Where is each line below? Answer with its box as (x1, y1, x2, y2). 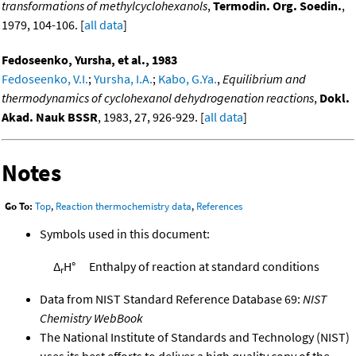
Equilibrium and (222, 70, 306, 87)
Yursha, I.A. (94, 70, 153, 87)
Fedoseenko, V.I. (2, 70, 88, 87)
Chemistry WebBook (40, 310, 143, 327)
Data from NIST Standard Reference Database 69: (40, 291, 303, 308)
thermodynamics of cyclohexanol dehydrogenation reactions (2, 89, 314, 106)
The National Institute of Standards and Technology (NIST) (40, 329, 350, 346)
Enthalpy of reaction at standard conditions (89, 258, 319, 275)
